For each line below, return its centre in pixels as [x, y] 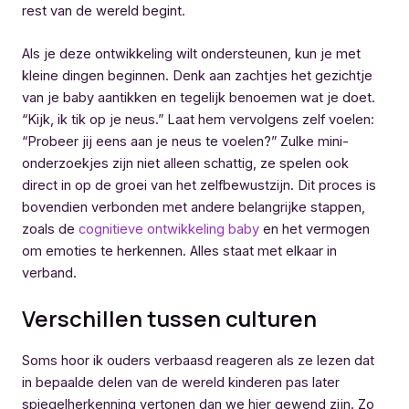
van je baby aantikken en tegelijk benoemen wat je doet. [199, 98]
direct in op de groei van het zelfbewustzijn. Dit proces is [199, 186]
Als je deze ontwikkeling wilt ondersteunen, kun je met [191, 54]
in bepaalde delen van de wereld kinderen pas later [181, 382]
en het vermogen [315, 230]
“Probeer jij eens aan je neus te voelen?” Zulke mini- [185, 142]
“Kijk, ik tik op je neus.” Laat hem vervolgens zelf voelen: [198, 120]
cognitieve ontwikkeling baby [169, 230]
